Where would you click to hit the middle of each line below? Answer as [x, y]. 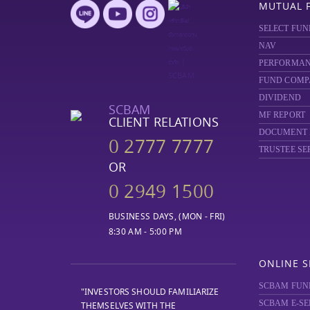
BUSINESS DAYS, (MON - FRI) [167, 216]
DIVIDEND [280, 97]
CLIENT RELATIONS [163, 121]
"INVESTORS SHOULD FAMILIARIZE [150, 291]
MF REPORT [282, 115]
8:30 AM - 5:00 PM [145, 231]
